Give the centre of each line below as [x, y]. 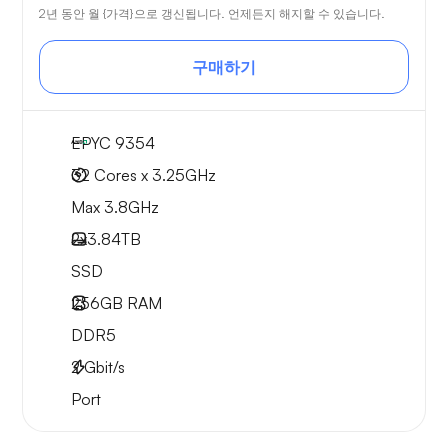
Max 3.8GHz [115, 207]
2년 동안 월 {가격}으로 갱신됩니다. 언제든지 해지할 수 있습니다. [212, 14]
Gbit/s [102, 367]
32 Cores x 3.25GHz [143, 175]
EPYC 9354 [113, 143]
